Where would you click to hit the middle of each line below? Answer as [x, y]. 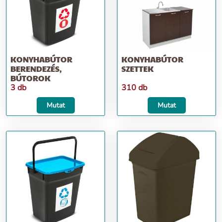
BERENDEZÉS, [36, 69]
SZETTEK [138, 69]
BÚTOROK [30, 78]
